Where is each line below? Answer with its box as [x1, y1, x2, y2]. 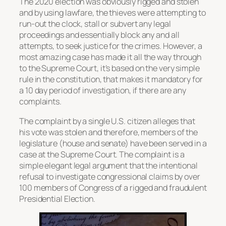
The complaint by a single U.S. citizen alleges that [19, 115, 195, 127]
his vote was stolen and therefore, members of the [19, 126, 198, 138]
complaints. [19, 96, 62, 107]
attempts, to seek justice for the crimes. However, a [19, 40, 202, 52]
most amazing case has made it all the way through [19, 51, 202, 63]
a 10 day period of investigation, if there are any [19, 85, 186, 96]
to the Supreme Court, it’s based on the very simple [19, 63, 200, 74]
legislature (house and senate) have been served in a [19, 137, 207, 149]
